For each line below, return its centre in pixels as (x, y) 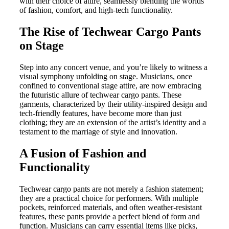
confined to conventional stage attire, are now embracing (110, 85)
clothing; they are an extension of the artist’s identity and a (113, 122)
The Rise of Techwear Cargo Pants (110, 31)
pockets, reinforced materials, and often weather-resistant (111, 207)
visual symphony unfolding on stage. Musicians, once (106, 76)
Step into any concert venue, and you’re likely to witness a (113, 67)
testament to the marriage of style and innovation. (98, 131)
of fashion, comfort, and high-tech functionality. (96, 10)
